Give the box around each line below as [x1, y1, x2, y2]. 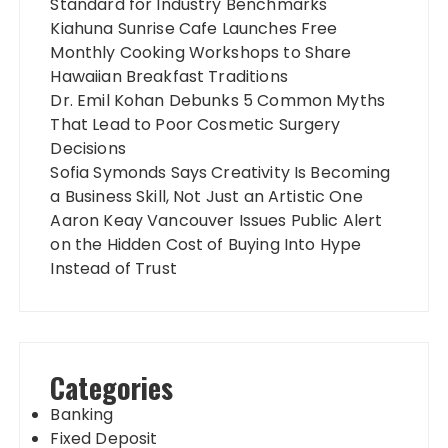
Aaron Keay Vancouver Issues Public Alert [50, 208, 383, 232]
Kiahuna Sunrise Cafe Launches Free [50, 16, 338, 40]
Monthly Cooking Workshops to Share [50, 40, 352, 64]
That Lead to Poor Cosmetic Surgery [50, 112, 341, 136]
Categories [50, 366, 174, 408]
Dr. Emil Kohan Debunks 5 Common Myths [50, 88, 386, 112]
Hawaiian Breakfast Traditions [50, 64, 288, 88]
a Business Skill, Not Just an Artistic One [50, 184, 363, 208]
